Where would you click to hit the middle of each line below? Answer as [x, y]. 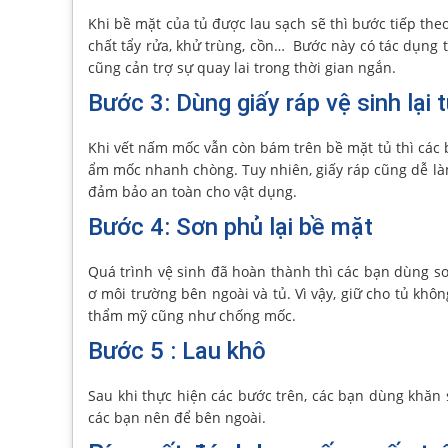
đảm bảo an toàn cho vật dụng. [192, 191]
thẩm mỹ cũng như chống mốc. [192, 315]
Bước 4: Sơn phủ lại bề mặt [230, 227]
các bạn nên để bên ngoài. [177, 417]
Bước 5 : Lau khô [177, 351]
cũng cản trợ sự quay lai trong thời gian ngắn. [242, 67]
